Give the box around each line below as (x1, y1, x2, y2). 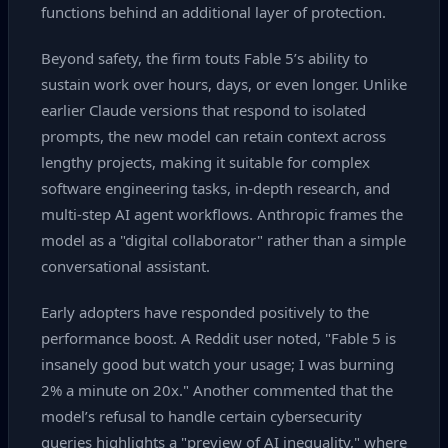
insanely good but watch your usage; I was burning (41, 354, 394, 374)
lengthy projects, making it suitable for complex (41, 152, 370, 172)
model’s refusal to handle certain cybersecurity (41, 406, 362, 426)
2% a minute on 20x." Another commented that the (41, 380, 393, 400)
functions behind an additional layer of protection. (41, 2, 386, 22)
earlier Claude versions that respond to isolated (41, 100, 366, 120)
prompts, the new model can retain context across (41, 126, 386, 146)
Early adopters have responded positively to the (41, 302, 369, 322)
